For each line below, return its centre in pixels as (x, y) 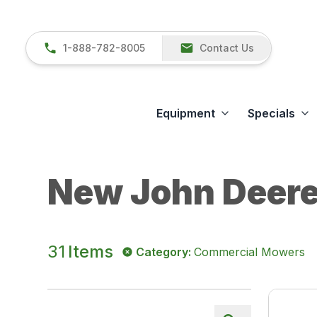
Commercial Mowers (250, 252)
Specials (271, 114)
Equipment (185, 114)
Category (162, 252)
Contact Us (227, 48)
